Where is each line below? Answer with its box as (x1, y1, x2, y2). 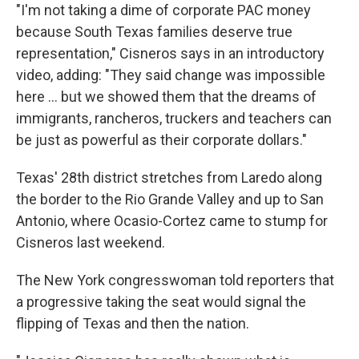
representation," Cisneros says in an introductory (16, 45, 325, 63)
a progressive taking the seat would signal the (16, 293, 306, 311)
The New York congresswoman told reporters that (16, 272, 334, 289)
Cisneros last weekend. (16, 234, 165, 252)
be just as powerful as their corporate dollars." (16, 131, 307, 149)
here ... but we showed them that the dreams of (16, 88, 317, 106)
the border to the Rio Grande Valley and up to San (16, 191, 324, 208)
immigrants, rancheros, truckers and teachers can (16, 110, 332, 127)
